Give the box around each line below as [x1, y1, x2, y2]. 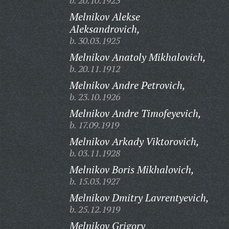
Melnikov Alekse [69, 10, 140, 24]
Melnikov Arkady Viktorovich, [69, 134, 199, 148]
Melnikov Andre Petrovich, [69, 78, 186, 92]
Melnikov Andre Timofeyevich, [69, 106, 201, 120]
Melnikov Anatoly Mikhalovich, [69, 50, 206, 64]
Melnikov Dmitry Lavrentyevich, [69, 191, 209, 204]
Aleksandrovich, [69, 22, 140, 36]
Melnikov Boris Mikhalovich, [69, 163, 194, 176]
